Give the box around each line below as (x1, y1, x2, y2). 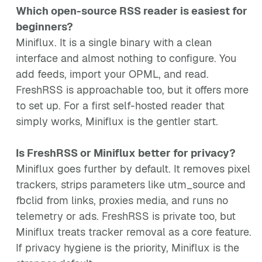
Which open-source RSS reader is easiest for (16, 4, 247, 18)
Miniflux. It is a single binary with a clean (16, 36, 212, 49)
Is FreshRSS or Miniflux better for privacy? (16, 146, 236, 160)
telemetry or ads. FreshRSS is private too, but (16, 209, 236, 223)
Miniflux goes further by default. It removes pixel (16, 162, 250, 175)
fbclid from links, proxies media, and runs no (16, 194, 228, 207)
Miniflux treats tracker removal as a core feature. (16, 225, 251, 239)
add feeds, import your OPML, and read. (16, 67, 209, 81)
